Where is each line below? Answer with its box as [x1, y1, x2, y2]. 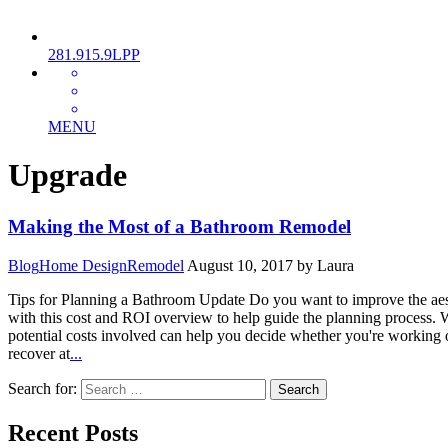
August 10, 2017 [187, 256, 293, 274]
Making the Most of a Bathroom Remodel [8, 215, 351, 237]
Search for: [8, 379, 77, 397]
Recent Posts [8, 419, 138, 446]
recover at [8, 344, 70, 362]
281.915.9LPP [48, 46, 140, 63]
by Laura [297, 256, 354, 274]
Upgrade [8, 157, 127, 194]
